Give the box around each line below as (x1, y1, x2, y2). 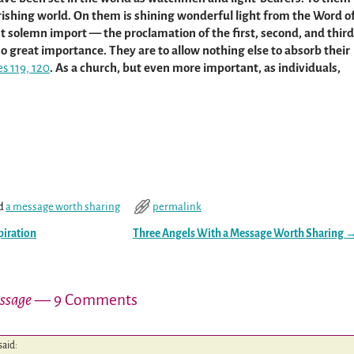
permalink (152, 201, 201, 213)
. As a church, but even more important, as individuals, (50, 61, 341, 75)
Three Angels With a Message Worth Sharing (132, 228, 345, 240)
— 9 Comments (32, 291, 137, 308)
